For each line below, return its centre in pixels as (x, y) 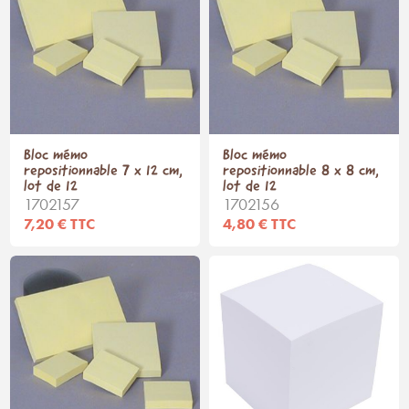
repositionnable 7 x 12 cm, (104, 172)
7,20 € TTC (60, 224)
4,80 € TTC (259, 224)
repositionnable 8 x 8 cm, (301, 172)
